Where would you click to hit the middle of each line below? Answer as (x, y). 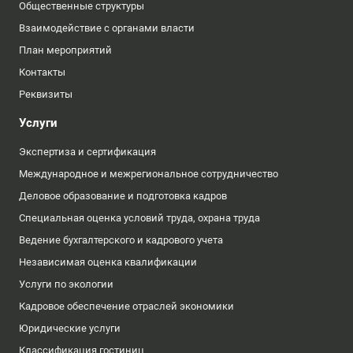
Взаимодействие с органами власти (107, 28)
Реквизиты (46, 94)
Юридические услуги (70, 328)
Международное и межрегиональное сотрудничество (149, 174)
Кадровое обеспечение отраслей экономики (126, 306)
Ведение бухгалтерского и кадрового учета (121, 240)
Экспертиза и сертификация (87, 152)
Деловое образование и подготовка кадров (123, 196)
